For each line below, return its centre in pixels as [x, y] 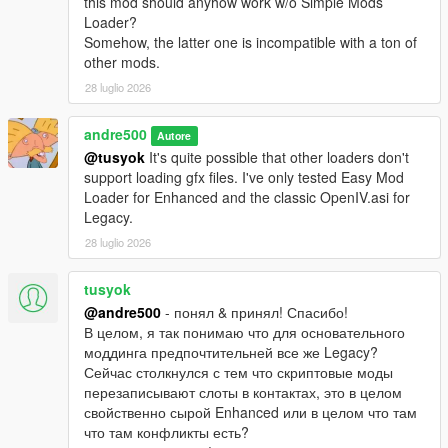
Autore [174, 136]
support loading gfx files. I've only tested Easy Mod [244, 177]
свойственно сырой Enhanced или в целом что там [250, 412]
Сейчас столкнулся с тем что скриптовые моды [238, 372]
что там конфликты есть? [166, 432]
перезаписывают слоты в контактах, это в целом [243, 392]
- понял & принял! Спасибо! [254, 312]
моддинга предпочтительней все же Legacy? [231, 352]
